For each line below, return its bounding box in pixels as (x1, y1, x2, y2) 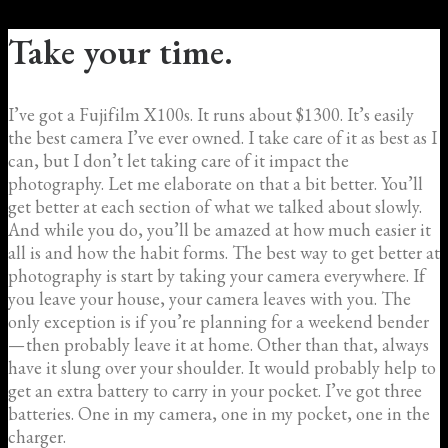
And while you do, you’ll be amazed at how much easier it (8, 217, 431, 241)
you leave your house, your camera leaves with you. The (8, 286, 411, 310)
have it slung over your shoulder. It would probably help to (8, 355, 436, 379)
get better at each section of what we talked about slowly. (8, 194, 422, 218)
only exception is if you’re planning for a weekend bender (8, 309, 430, 333)
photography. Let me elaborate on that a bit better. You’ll (8, 171, 423, 195)
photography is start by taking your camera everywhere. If (8, 263, 425, 287)
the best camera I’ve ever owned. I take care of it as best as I (8, 125, 437, 149)
